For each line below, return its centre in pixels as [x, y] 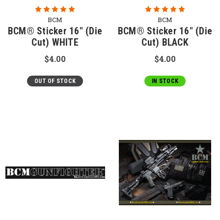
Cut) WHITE [55, 42]
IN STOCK [165, 81]
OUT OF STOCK [55, 81]
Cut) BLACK [165, 42]
